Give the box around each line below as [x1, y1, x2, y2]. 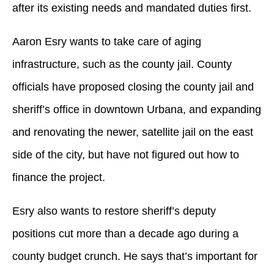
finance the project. [12, 171, 105, 183]
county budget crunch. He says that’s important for [12, 250, 257, 262]
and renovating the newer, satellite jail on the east [12, 125, 253, 138]
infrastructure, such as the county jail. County [12, 57, 232, 70]
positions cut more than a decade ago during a [12, 227, 239, 240]
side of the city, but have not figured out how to [12, 148, 239, 161]
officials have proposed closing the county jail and [12, 80, 254, 93]
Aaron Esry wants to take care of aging [12, 35, 201, 48]
